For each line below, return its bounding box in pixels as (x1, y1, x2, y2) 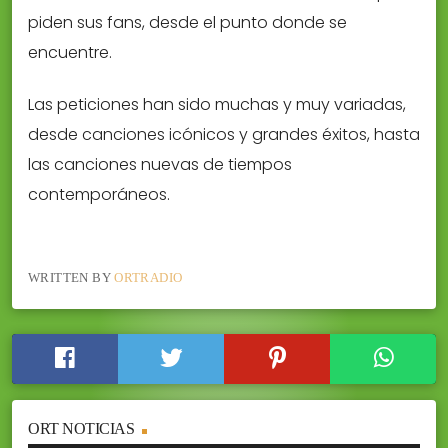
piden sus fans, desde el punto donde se (28, 11, 347, 35)
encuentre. (28, 41, 112, 65)
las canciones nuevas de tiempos (28, 153, 292, 177)
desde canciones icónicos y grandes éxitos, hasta (28, 123, 420, 147)
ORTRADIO (114, 269, 183, 285)
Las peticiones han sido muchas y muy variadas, (28, 93, 406, 117)
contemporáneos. (28, 183, 170, 207)
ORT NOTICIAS (28, 419, 135, 437)
